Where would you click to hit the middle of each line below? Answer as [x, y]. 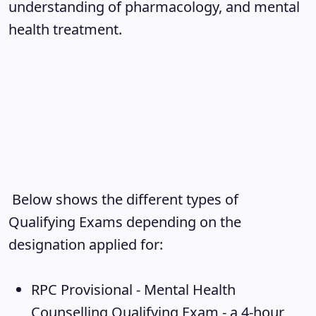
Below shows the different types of [123, 199]
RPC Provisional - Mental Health [133, 290]
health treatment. [65, 29]
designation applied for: [86, 244]
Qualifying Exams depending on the [125, 222]
